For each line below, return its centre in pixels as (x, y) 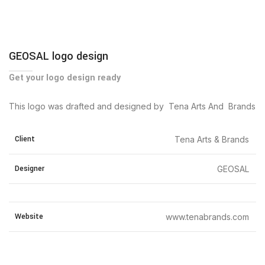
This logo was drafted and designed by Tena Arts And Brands (132, 106)
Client (25, 139)
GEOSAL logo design (59, 56)
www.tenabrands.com (207, 217)
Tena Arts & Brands (212, 139)
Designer (30, 169)
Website (29, 216)
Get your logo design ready (65, 78)
